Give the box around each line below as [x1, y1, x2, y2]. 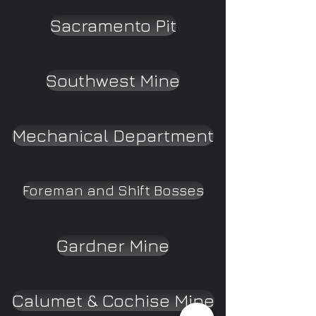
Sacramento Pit [49, 15, 176, 35]
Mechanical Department [12, 125, 214, 145]
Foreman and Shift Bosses [22, 182, 204, 198]
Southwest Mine [46, 70, 180, 90]
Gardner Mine [56, 235, 169, 255]
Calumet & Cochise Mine [11, 290, 214, 310]
